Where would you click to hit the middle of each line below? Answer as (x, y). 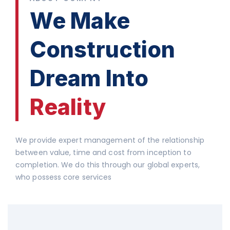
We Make (80, 20)
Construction (103, 49)
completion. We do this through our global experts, (108, 165)
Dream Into (89, 78)
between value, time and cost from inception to (103, 152)
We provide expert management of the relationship (110, 140)
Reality (68, 107)
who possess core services (64, 177)
